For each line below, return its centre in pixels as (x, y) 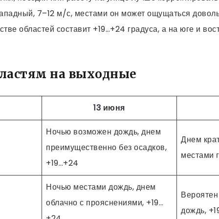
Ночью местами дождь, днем (101, 187)
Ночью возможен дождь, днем (103, 131)
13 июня (109, 108)
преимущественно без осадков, (106, 147)
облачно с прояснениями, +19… (105, 202)
